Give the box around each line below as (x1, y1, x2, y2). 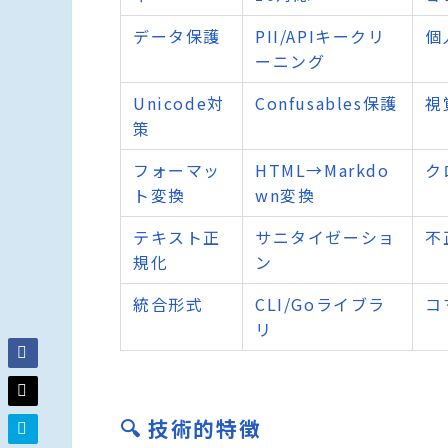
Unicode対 (133, 91, 225, 116)
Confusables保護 (255, 91, 398, 116)
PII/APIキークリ (255, 24, 386, 49)
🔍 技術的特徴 (120, 412, 262, 443)
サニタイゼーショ (255, 225, 396, 250)
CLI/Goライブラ (255, 292, 386, 317)
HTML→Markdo (255, 158, 390, 183)
